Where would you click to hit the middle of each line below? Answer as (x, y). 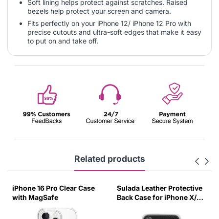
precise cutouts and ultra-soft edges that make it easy (114, 32)
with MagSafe (35, 197)
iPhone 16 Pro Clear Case (54, 188)
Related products (109, 158)
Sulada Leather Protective (160, 188)
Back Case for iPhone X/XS (161, 197)
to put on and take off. (63, 41)
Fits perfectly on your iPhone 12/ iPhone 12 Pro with (109, 23)
